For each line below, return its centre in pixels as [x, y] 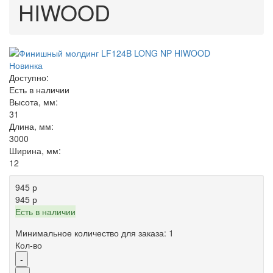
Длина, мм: [31, 126]
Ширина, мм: [35, 151]
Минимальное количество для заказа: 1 [94, 233]
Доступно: [29, 78]
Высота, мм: [34, 102]
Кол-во [29, 245]
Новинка [26, 66]
